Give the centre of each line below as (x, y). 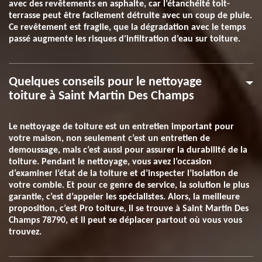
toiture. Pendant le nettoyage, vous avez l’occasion (110, 162)
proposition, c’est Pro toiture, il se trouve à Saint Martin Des (129, 209)
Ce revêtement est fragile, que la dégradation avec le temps (127, 27)
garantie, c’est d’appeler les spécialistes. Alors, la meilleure (124, 197)
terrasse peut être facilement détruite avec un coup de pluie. (130, 16)
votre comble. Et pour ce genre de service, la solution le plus (129, 185)
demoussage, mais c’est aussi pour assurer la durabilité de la (128, 150)
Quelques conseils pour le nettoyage (105, 82)
